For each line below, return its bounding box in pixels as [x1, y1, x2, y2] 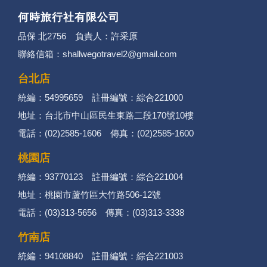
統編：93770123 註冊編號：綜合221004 [18, 171, 183, 182]
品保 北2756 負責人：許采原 [18, 30, 138, 41]
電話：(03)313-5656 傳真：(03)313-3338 [18, 207, 184, 218]
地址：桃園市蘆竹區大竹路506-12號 [18, 189, 161, 200]
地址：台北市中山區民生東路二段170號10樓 [18, 110, 194, 120]
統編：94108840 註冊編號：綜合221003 [18, 250, 183, 261]
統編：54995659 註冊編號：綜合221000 [18, 92, 183, 103]
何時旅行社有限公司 [18, 11, 120, 23]
